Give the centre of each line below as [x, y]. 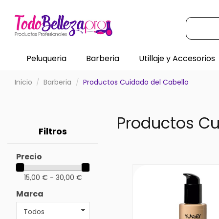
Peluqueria [46, 58]
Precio [29, 157]
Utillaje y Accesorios [177, 58]
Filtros [53, 131]
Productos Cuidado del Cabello [136, 82]
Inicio [23, 82]
